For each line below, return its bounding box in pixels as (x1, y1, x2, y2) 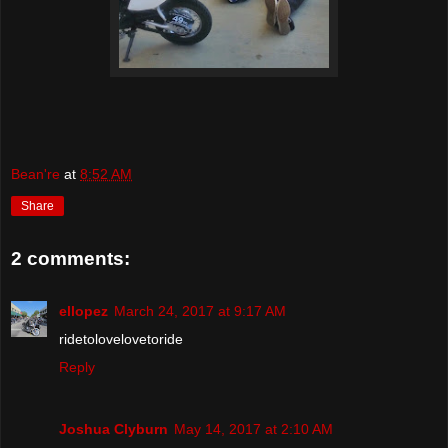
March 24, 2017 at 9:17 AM (114, 302, 286, 319)
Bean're (11, 166, 60, 183)
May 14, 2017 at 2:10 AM (174, 420, 333, 437)
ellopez (59, 302, 108, 319)
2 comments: (11, 248, 130, 270)
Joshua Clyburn (59, 420, 168, 437)
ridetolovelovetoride (59, 330, 183, 347)
